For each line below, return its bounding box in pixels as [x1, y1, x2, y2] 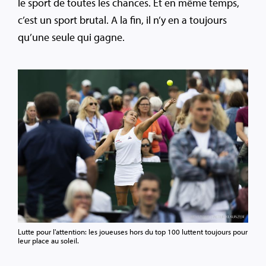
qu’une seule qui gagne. [18, 30, 125, 45]
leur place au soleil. [18, 236, 79, 246]
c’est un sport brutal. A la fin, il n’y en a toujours [18, 13, 227, 27]
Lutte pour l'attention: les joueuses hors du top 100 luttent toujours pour [18, 227, 248, 237]
